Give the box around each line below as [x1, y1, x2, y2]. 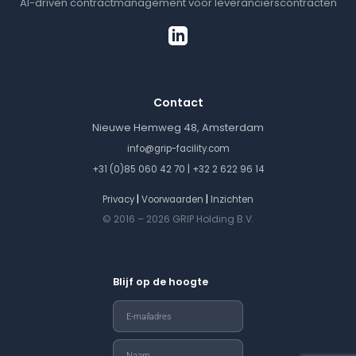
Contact [153, 94, 203, 110]
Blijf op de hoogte [113, 274, 208, 288]
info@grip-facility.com [126, 141, 230, 155]
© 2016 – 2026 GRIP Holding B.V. [102, 211, 254, 226]
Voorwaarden [141, 192, 203, 206]
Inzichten [211, 192, 253, 206]
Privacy [103, 192, 134, 206]
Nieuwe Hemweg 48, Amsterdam [92, 119, 264, 135]
